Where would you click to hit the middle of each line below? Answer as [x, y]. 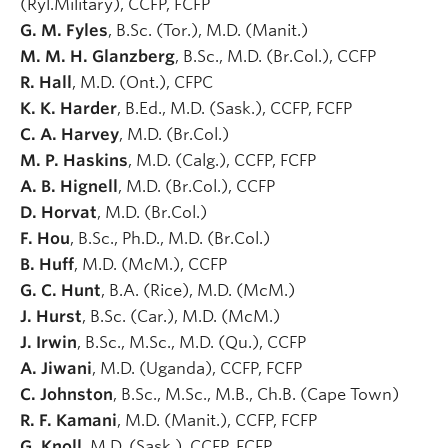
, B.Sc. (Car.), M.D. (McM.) [183, 316]
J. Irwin [48, 342]
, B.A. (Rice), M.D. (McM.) [200, 290]
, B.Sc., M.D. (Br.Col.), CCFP [277, 56]
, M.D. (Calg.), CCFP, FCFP [224, 160]
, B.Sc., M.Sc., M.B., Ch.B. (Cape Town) [258, 394]
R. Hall [46, 82]
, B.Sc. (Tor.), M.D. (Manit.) [210, 30]
